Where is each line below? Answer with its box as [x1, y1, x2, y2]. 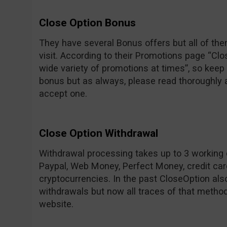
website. [39, 199, 73, 209]
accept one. [39, 88, 87, 99]
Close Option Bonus [39, 17, 136, 29]
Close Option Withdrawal [39, 127, 158, 139]
